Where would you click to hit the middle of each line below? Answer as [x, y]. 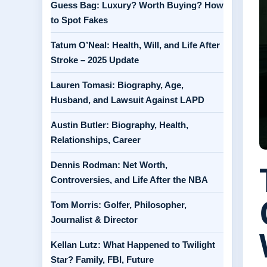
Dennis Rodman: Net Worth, [109, 165]
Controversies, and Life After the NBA [129, 180]
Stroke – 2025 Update [95, 60]
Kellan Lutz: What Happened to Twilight [133, 245]
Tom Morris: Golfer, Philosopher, [119, 205]
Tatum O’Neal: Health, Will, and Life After [135, 45]
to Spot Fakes [79, 20]
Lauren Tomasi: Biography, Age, [117, 85]
